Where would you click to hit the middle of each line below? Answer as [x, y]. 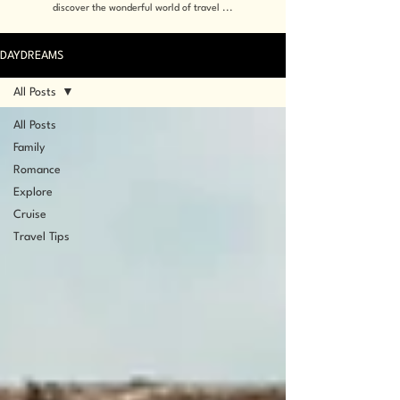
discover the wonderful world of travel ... [142, 8]
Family [29, 148]
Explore [33, 192]
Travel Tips [42, 237]
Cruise [30, 215]
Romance [37, 170]
